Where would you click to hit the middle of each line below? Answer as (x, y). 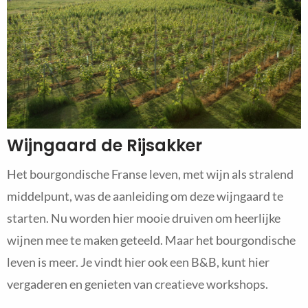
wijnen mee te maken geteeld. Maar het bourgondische (151, 240)
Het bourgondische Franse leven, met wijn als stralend (150, 174)
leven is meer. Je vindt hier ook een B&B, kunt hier (138, 262)
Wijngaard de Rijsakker (104, 146)
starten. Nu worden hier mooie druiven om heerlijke (144, 218)
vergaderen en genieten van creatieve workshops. (137, 284)
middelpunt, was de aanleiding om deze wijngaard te (145, 196)
